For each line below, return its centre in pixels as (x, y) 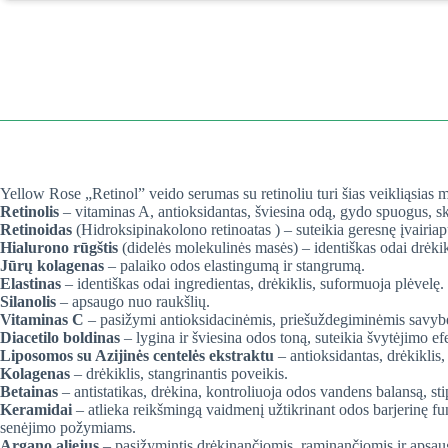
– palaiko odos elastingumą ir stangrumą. (234, 266)
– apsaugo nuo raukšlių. (133, 302)
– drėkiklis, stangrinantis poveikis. (179, 374)
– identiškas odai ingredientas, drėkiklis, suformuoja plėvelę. (252, 284)
